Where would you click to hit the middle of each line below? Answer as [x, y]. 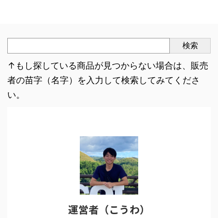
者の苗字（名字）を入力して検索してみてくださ [104, 80]
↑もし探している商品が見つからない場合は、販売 [108, 66]
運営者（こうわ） [109, 209]
